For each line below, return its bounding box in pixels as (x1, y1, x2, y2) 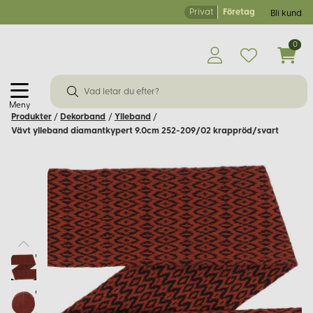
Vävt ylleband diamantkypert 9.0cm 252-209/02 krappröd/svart (11, 126, 279, 136)
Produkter (11, 112, 52, 122)
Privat (189, 8, 213, 17)
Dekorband (60, 112, 106, 122)
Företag (222, 8, 255, 17)
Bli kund (270, 9, 302, 19)
